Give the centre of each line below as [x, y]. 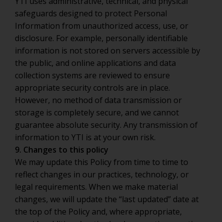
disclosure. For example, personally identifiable [101, 38]
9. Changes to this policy [62, 150]
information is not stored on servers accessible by [108, 51]
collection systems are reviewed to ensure [92, 75]
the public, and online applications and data [95, 63]
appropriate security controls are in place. [92, 88]
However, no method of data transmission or [98, 100]
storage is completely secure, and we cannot [97, 112]
